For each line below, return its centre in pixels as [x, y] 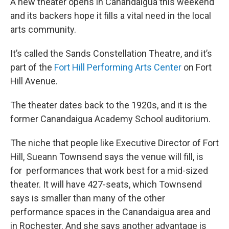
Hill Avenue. [34, 81]
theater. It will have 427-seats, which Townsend [106, 185]
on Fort [197, 67]
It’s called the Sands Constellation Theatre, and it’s [111, 54]
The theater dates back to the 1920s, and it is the [109, 105]
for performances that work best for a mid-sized [109, 171]
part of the [32, 67]
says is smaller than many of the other [88, 198]
